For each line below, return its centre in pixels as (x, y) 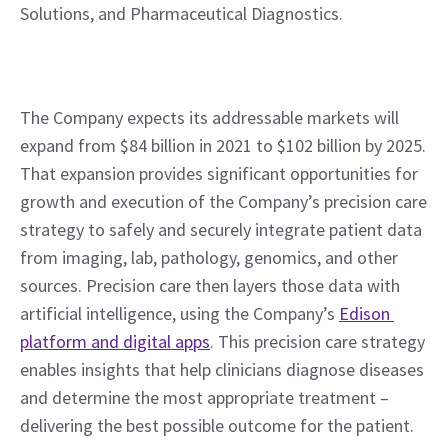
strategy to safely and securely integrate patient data (221, 229)
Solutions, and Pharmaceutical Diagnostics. (181, 13)
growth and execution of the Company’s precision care (223, 201)
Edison (364, 313)
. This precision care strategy (317, 341)
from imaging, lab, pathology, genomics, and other (209, 257)
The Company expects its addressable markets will (209, 117)
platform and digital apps (115, 341)
